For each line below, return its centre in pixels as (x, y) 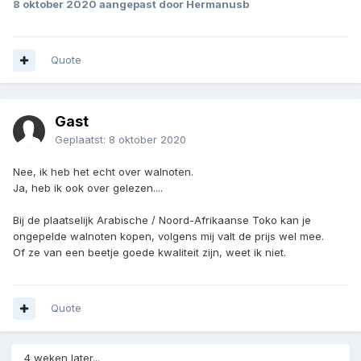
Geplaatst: (82, 140)
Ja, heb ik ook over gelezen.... (88, 188)
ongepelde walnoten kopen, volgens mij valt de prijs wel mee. (170, 237)
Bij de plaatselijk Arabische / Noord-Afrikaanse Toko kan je (162, 220)
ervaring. (51, 11)
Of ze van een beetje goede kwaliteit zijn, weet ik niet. (151, 253)
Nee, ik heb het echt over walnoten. (103, 172)
